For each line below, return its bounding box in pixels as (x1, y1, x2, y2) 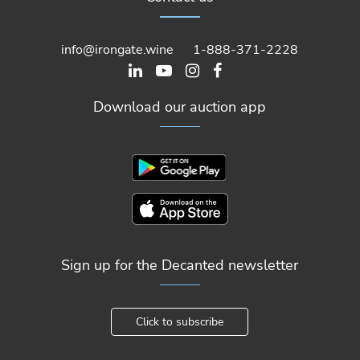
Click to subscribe (136, 314, 224, 330)
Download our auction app (93, 96, 267, 117)
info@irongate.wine (61, 40, 174, 59)
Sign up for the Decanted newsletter (61, 255, 299, 275)
